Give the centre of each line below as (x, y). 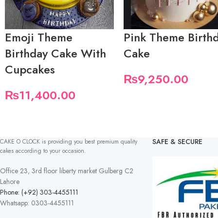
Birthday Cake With (55, 54)
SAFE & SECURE (177, 142)
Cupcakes (30, 70)
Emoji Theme (39, 37)
